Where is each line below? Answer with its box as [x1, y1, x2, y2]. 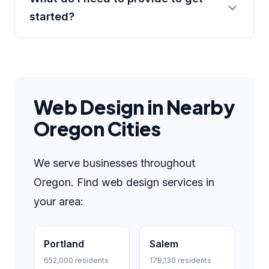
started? [29, 10, 74, 23]
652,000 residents [44, 256, 109, 265]
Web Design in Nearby [34, 95, 235, 119]
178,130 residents [150, 256, 211, 265]
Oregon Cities [34, 116, 161, 141]
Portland [44, 238, 84, 250]
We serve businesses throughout [34, 157, 195, 169]
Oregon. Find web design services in [34, 176, 214, 189]
